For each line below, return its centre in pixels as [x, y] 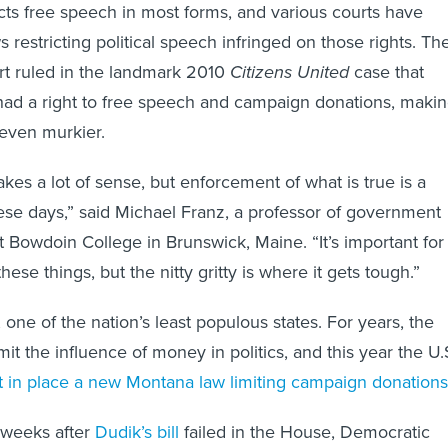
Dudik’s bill [137, 431]
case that [386, 71]
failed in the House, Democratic [304, 431]
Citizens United [289, 71]
